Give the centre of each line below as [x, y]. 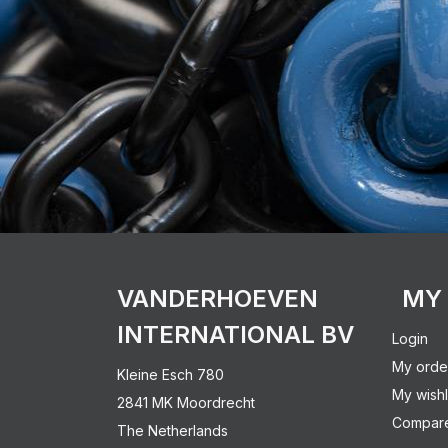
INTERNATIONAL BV [235, 334]
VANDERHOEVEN [217, 298]
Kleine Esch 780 [170, 374]
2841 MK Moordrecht [186, 402]
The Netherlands [172, 430]
